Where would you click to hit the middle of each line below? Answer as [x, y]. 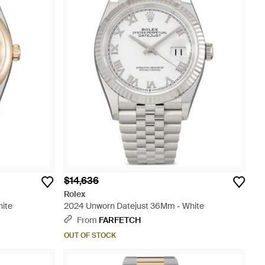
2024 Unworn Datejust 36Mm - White [134, 206]
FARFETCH [120, 220]
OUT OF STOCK [90, 235]
